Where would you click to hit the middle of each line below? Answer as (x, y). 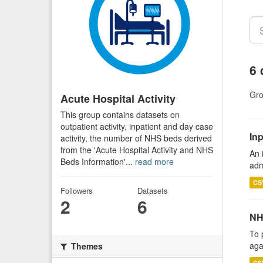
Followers (77, 190)
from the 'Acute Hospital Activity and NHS (137, 149)
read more (154, 161)
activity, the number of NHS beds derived (136, 138)
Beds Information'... (98, 161)
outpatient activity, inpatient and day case (137, 126)
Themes (86, 246)
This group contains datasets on (120, 114)
